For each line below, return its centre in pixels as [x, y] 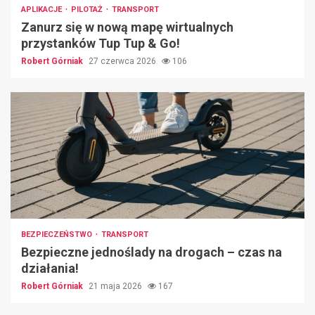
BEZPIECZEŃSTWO [58, 234]
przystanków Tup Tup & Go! [101, 43]
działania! [50, 268]
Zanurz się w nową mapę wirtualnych [127, 27]
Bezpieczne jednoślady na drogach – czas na [152, 252]
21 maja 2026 [116, 286]
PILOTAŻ [88, 9]
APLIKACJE [43, 9]
